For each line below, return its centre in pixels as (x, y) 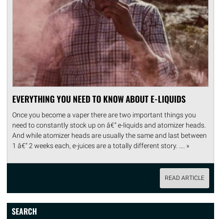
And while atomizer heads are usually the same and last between (109, 135)
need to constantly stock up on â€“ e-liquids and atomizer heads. (109, 125)
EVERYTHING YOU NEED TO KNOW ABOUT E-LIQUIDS (99, 99)
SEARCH (24, 211)
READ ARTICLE (184, 178)
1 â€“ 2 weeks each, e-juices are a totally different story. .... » (101, 145)
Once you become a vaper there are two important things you (104, 115)
